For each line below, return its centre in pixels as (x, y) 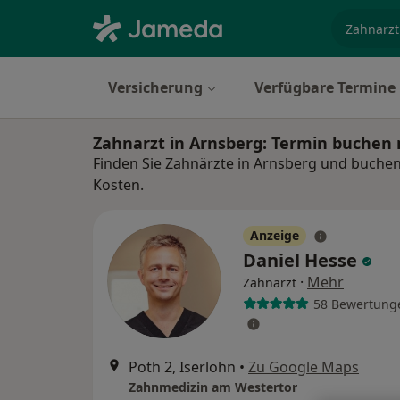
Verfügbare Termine (325, 87)
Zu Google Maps (304, 367)
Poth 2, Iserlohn (182, 367)
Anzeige (275, 235)
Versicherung (155, 87)
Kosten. (118, 185)
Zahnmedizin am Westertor (213, 387)
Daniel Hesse (302, 260)
